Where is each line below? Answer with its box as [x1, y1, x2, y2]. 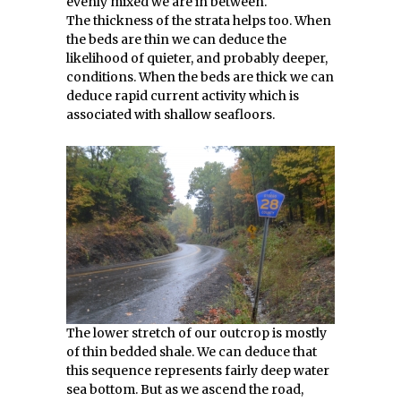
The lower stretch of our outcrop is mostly [66, 325, 327, 341]
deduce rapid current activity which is [66, 88, 299, 104]
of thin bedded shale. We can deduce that [66, 344, 317, 360]
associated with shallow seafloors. [66, 107, 275, 123]
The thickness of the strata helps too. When [66, 13, 331, 29]
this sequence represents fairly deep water [66, 363, 329, 379]
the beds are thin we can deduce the [66, 31, 286, 47]
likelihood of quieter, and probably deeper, [66, 50, 328, 66]
